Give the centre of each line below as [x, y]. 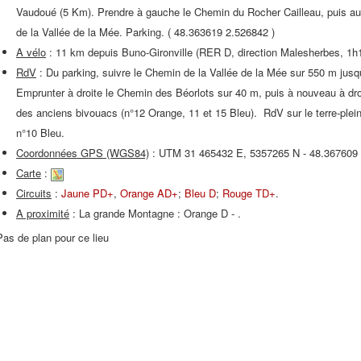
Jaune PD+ [86, 193]
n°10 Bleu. [40, 133]
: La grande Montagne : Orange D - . [155, 213]
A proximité [43, 213]
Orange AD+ [149, 193]
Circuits [34, 193]
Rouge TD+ [249, 193]
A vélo [31, 52]
